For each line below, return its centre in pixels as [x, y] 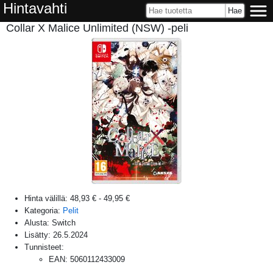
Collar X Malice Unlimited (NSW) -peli [97, 28]
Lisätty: [39, 235]
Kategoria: [44, 210]
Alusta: [38, 222]
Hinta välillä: [47, 198]
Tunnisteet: [44, 247]
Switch [64, 222]
